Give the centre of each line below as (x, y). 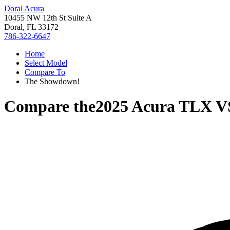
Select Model (46, 63)
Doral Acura (24, 8)
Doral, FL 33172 (31, 27)
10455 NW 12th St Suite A (48, 18)
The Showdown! (52, 81)
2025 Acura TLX (154, 107)
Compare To (45, 72)
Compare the (50, 107)
